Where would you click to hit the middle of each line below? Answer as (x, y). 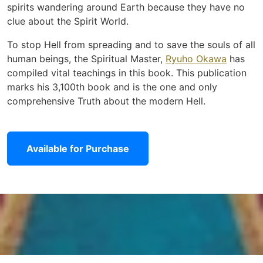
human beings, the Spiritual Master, (86, 58)
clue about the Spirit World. (68, 21)
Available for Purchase (78, 148)
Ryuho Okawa (196, 58)
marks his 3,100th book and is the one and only (112, 87)
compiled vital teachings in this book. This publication (127, 73)
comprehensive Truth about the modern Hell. (106, 101)
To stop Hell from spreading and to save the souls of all (131, 44)
